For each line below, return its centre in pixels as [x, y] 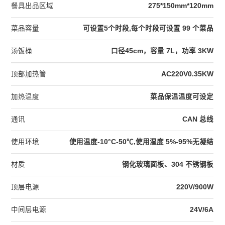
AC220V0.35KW [188, 74]
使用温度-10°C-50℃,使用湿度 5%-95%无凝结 [142, 142]
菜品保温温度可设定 [182, 97]
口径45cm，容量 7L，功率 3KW [162, 51]
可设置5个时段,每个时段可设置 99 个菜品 [148, 29]
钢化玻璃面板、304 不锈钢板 [168, 165]
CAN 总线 [198, 120]
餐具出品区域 [32, 6]
